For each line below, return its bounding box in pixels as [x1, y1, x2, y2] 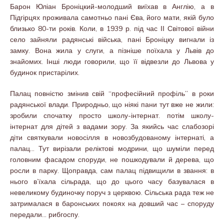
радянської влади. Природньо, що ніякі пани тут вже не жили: [10, 99, 214, 109]
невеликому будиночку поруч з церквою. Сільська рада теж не [10, 187, 214, 197]
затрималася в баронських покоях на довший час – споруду [10, 198, 214, 208]
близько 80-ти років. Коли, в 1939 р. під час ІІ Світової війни [10, 23, 214, 33]
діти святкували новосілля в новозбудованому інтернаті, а [10, 132, 214, 142]
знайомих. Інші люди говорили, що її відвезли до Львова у [10, 56, 214, 66]
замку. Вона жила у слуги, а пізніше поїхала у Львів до [10, 45, 214, 55]
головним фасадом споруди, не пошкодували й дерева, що [10, 154, 214, 164]
